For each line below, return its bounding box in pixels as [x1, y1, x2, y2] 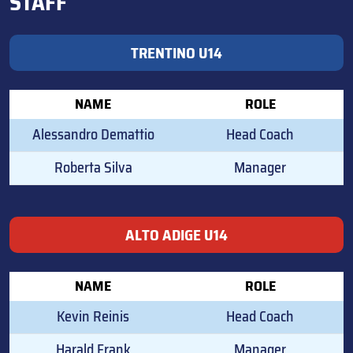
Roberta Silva [54, 155, 132, 179]
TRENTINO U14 [131, 40, 222, 65]
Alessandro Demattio [32, 122, 154, 146]
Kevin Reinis [57, 304, 129, 328]
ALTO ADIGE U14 [125, 222, 228, 247]
